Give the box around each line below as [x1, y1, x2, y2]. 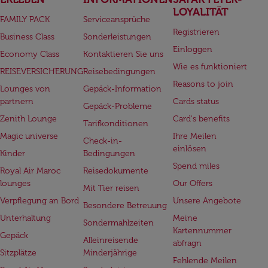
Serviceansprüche [83, 14, 150, 25]
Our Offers [172, 178, 212, 188]
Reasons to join [172, 78, 233, 89]
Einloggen [172, 44, 212, 54]
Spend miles [172, 160, 220, 171]
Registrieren [172, 26, 220, 37]
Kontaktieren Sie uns [83, 48, 163, 59]
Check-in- [83, 135, 122, 146]
